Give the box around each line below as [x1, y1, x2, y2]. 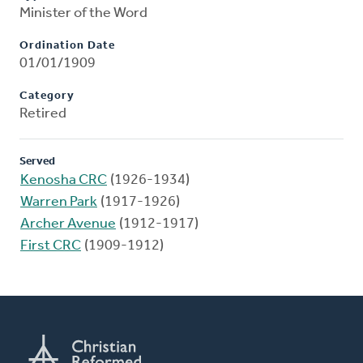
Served [19, 156, 55, 169]
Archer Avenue [20, 216, 116, 233]
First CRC [20, 238, 81, 254]
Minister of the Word [19, 6, 147, 22]
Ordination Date [19, 40, 115, 53]
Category [19, 90, 75, 103]
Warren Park [20, 194, 97, 211]
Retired [19, 106, 66, 122]
